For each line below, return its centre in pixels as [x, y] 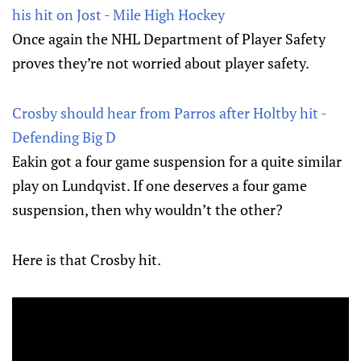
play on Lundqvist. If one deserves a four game [160, 186]
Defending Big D [64, 137]
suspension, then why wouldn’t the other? [147, 210]
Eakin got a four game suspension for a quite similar [177, 162]
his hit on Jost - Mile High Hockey [118, 15]
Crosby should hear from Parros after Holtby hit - [169, 113]
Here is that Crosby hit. [87, 260]
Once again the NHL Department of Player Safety [169, 39]
